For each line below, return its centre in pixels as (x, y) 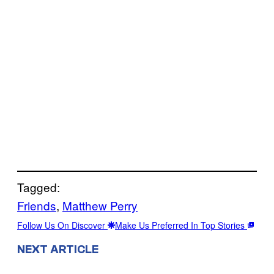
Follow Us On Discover (62, 225)
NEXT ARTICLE (58, 249)
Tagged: (39, 187)
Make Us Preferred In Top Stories (181, 225)
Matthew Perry (100, 205)
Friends (37, 205)
